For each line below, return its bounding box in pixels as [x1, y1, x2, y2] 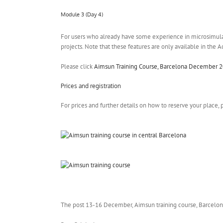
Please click [61, 62, 94, 71]
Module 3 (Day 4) [61, 11, 103, 18]
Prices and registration [61, 82, 121, 90]
